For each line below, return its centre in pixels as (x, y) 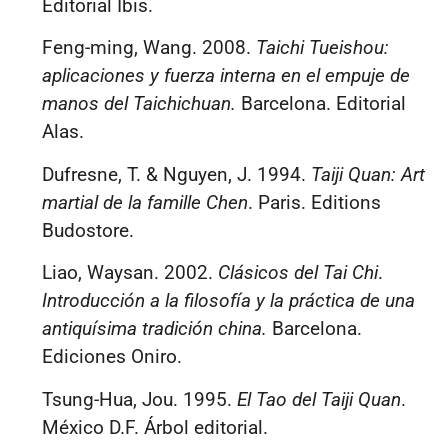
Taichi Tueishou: (322, 48)
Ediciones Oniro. (112, 357)
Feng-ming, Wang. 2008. (149, 48)
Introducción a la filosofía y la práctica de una (228, 301)
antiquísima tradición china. (154, 329)
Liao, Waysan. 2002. (130, 273)
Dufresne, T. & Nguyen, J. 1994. (176, 174)
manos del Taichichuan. (141, 104)
